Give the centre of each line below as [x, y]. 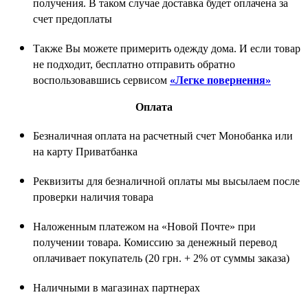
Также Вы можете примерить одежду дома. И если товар [167, 48]
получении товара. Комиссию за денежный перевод [155, 242]
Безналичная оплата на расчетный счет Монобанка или [163, 135]
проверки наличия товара [93, 197]
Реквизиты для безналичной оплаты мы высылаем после [166, 181]
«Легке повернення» [220, 80]
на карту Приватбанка [85, 151]
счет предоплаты [73, 19]
